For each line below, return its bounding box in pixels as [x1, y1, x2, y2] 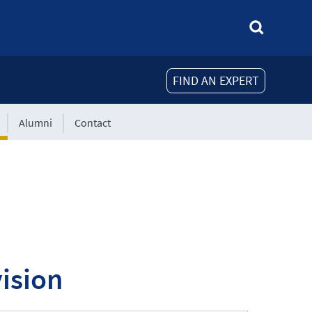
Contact [75, 116, 111, 130]
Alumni [19, 116, 53, 130]
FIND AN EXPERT [172, 72, 259, 88]
